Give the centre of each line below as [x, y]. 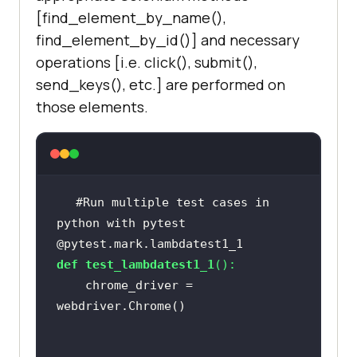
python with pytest [121, 223]
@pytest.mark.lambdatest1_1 [149, 243]
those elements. [92, 106]
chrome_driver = [71, 285]
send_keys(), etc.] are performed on [161, 84]
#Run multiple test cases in [172, 202]
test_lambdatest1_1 [149, 264]
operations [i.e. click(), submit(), [147, 62]
